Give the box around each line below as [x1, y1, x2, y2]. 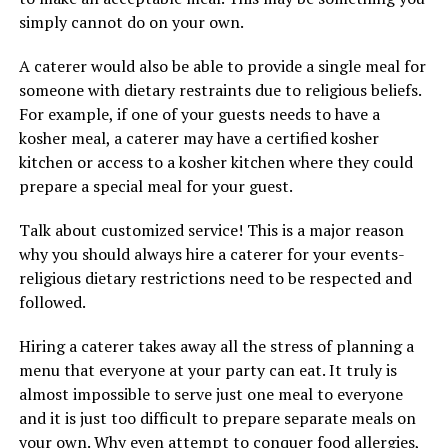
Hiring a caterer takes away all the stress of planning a [18, 335, 414, 357]
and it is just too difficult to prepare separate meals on [18, 407, 416, 429]
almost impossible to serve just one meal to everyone [18, 383, 403, 405]
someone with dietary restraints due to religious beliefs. [18, 79, 421, 101]
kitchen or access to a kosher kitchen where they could [18, 151, 413, 173]
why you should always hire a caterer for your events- [18, 243, 404, 265]
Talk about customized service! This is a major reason [18, 219, 404, 241]
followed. [18, 291, 86, 313]
